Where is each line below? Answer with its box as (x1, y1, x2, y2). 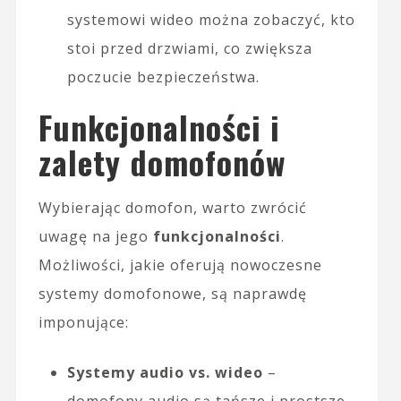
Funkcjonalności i (38, 102, 280, 150)
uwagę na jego (38, 226, 153, 246)
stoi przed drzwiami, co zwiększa (66, 38, 312, 58)
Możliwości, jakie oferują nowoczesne (38, 254, 322, 275)
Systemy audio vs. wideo (66, 362, 263, 382)
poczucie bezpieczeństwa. (66, 66, 260, 87)
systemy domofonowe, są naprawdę (38, 283, 307, 303)
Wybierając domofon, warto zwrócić (38, 197, 307, 218)
